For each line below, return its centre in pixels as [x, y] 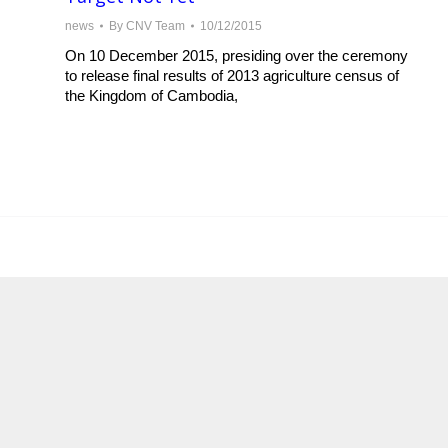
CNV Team [155, 26]
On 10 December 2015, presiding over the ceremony [236, 55]
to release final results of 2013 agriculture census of [232, 75]
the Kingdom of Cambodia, [151, 95]
